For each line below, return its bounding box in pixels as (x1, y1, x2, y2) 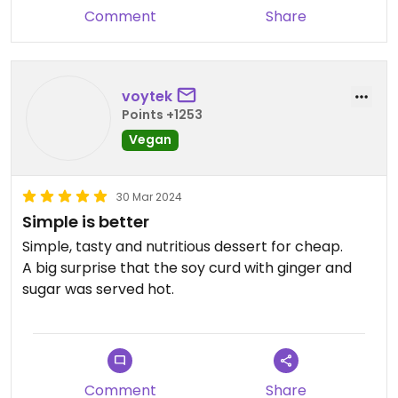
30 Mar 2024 (116, 189, 182, 204)
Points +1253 (122, 105, 203, 123)
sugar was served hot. (22, 279, 174, 299)
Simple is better (22, 211, 149, 233)
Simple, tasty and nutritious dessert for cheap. (22, 236, 346, 257)
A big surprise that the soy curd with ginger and (22, 258, 352, 278)
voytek (122, 85, 172, 107)
